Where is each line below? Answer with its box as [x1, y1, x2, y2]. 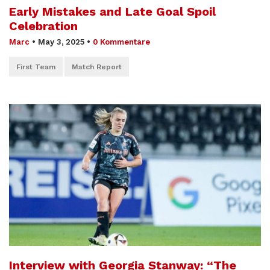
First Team [16, 62, 55, 71]
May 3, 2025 [36, 37, 87, 46]
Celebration [9, 18, 78, 33]
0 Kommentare [93, 37, 150, 46]
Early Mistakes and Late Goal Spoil [9, 4, 216, 19]
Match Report [72, 62, 122, 71]
